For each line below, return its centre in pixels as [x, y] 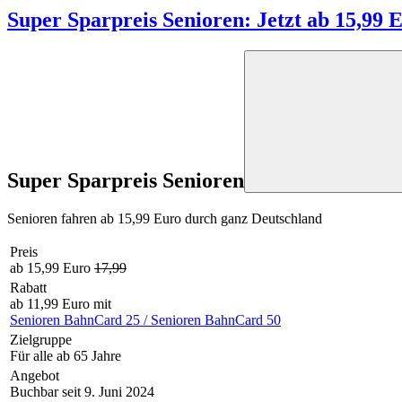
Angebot [35, 375]
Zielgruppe [41, 339]
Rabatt [28, 287]
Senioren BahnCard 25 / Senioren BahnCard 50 [145, 319]
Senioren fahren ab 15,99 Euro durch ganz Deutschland [165, 218]
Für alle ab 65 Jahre [66, 355]
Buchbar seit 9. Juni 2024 [82, 391]
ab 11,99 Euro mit [61, 303]
